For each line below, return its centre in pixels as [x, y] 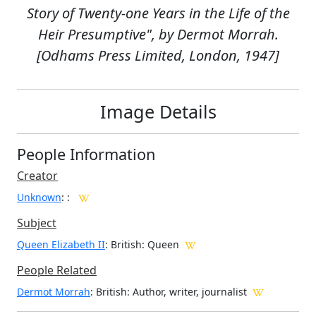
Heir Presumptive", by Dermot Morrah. [158, 35]
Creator [37, 176]
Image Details [158, 112]
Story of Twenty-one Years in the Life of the [158, 13]
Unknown [39, 197]
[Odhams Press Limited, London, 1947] [158, 56]
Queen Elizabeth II [61, 245]
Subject [37, 223]
